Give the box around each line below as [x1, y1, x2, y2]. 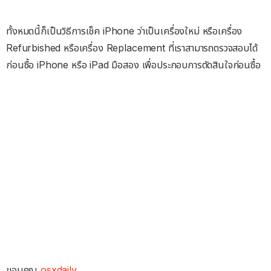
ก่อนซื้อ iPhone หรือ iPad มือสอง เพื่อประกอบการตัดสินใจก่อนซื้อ [6, 58, 261, 71]
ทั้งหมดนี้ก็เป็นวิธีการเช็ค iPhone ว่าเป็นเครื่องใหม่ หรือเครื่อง [6, 24, 243, 37]
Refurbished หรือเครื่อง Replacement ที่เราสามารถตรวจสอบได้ [6, 41, 258, 54]
